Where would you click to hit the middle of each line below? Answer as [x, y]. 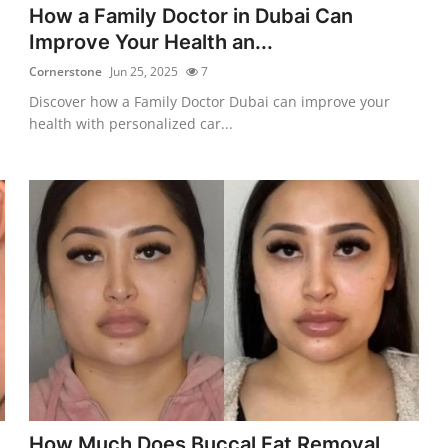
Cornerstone [66, 71]
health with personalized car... [131, 123]
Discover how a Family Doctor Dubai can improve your [210, 101]
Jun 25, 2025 [144, 71]
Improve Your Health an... [151, 41]
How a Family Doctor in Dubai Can [191, 15]
